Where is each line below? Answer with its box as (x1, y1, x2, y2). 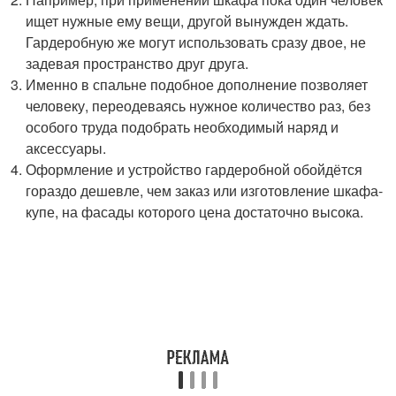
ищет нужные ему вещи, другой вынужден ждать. (26, 10, 349, 31)
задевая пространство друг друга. (26, 52, 249, 73)
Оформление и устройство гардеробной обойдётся (26, 158, 363, 179)
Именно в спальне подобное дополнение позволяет (26, 73, 369, 95)
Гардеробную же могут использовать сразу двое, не (26, 31, 367, 52)
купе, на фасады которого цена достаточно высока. (26, 201, 364, 222)
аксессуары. (26, 137, 107, 158)
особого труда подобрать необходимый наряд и (26, 116, 339, 137)
